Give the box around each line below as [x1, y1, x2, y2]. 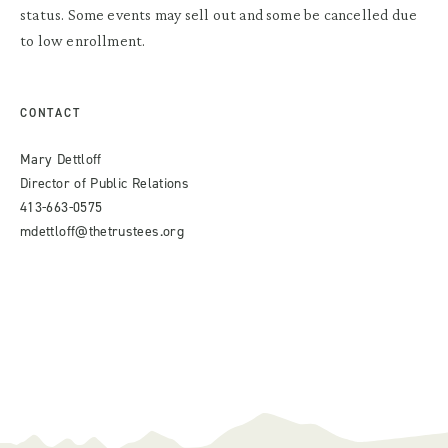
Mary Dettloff [20, 149, 102, 169]
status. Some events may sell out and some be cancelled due [20, 5, 418, 23]
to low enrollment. [20, 31, 149, 49]
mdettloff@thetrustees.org [20, 221, 184, 241]
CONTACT [20, 104, 81, 121]
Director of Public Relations [20, 173, 190, 193]
